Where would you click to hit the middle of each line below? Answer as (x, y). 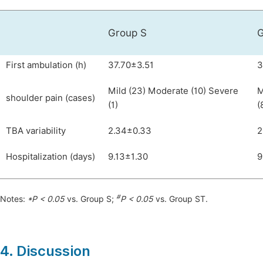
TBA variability (36, 131)
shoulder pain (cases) (50, 98)
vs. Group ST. (182, 199)
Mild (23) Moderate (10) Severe (173, 91)
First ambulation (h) (46, 65)
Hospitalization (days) (50, 157)
